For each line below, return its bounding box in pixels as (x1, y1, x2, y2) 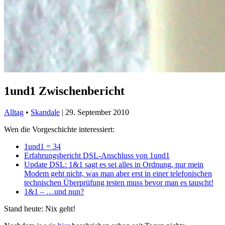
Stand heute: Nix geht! (4, 204, 75, 213)
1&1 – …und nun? (24, 187, 84, 196)
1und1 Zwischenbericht (4, 84, 125, 97)
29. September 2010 (65, 107, 129, 117)
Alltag (4, 107, 24, 117)
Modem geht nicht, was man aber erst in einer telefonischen (24, 169, 212, 178)
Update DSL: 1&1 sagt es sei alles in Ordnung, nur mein (24, 160, 203, 169)
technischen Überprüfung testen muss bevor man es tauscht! (24, 178, 213, 187)
